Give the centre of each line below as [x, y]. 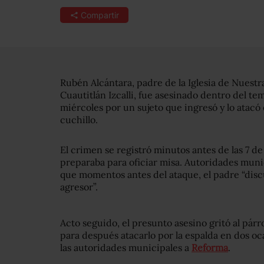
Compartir [100, 15]
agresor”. [79, 187]
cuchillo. [79, 120]
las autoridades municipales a [126, 247]
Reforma [210, 247]
